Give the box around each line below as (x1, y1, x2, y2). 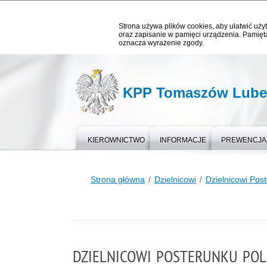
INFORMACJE (160, 136, 206, 144)
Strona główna (91, 175, 145, 184)
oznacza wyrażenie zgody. (119, 39, 204, 47)
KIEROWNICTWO (88, 136, 145, 144)
